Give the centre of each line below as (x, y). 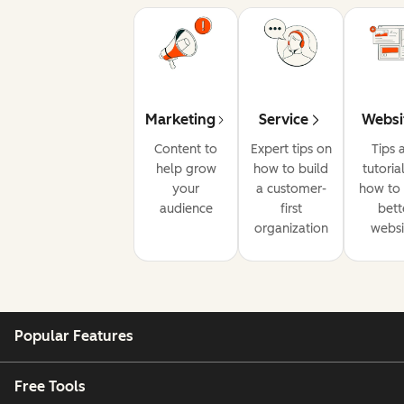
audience (186, 209)
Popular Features (74, 336)
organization (291, 229)
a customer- (291, 189)
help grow (186, 170)
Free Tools (50, 386)
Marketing (181, 120)
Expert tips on (291, 150)
